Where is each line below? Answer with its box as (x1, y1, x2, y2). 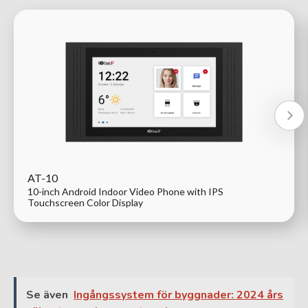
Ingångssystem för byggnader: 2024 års (74, 287, 283, 302)
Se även (26, 287, 68, 302)
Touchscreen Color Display (27, 196, 143, 208)
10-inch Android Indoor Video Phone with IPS (27, 185, 223, 197)
